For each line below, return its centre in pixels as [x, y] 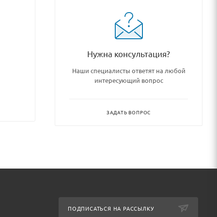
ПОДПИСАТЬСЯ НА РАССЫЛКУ [111, 208]
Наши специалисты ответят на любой [129, 70]
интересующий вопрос [129, 80]
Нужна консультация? [129, 53]
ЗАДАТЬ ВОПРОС [129, 112]
